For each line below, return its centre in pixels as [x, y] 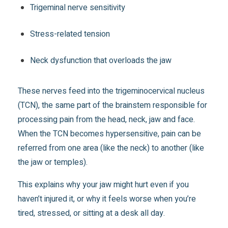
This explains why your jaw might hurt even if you [104, 185]
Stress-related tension [70, 34]
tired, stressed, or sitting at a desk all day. [92, 213]
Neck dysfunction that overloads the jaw [101, 61]
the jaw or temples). [53, 163]
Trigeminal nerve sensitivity [78, 8]
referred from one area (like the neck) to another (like [111, 148]
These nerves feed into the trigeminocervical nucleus [111, 91]
